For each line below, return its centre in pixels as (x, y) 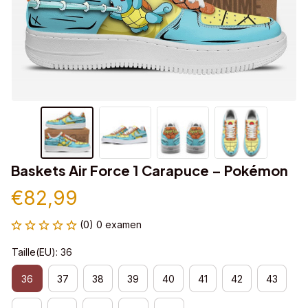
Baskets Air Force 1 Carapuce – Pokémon (150, 170)
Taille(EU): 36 (42, 252)
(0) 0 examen (111, 225)
